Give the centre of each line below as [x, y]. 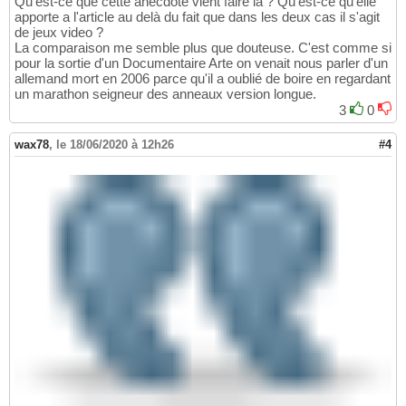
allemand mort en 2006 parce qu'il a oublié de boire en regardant [203, 79]
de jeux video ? [59, 33]
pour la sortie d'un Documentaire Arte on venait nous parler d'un [201, 63]
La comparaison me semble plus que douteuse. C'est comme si [203, 48]
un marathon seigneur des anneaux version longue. [165, 94]
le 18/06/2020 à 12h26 [115, 145]
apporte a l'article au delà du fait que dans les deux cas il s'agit [197, 17]
